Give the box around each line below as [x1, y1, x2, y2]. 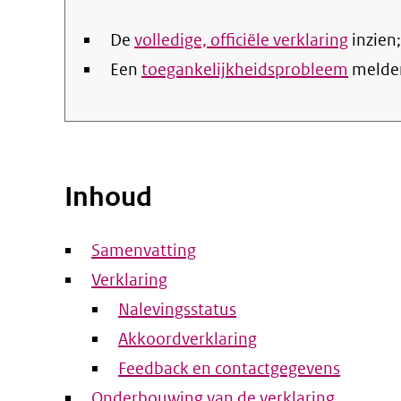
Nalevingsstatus [118, 298, 236, 320]
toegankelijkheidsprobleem [141, 58, 348, 81]
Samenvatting [91, 239, 196, 261]
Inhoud [64, 179, 152, 214]
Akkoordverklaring [118, 328, 257, 350]
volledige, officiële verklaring [134, 29, 348, 51]
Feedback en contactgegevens [118, 357, 340, 380]
